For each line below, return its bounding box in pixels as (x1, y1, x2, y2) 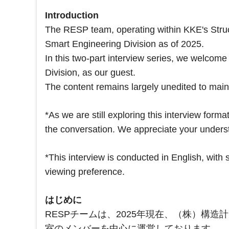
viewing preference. (45, 167, 125, 177)
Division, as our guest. (45, 67, 135, 78)
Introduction (45, 10, 99, 21)
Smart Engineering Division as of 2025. (45, 39, 204, 50)
